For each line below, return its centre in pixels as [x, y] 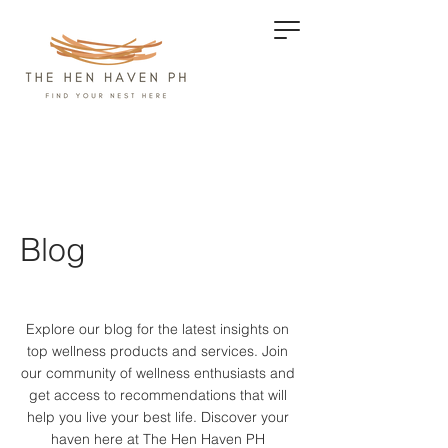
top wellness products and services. [144, 351]
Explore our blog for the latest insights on [157, 329]
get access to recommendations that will [157, 395]
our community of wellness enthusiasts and [157, 373]
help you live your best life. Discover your [157, 417]
